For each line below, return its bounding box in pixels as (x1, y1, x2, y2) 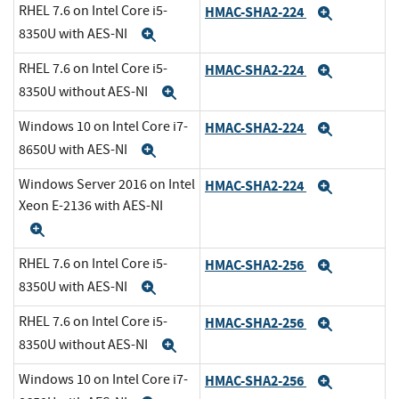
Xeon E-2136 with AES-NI (19, 197, 163, 216)
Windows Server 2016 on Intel (19, 175, 195, 194)
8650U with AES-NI (19, 140, 130, 159)
